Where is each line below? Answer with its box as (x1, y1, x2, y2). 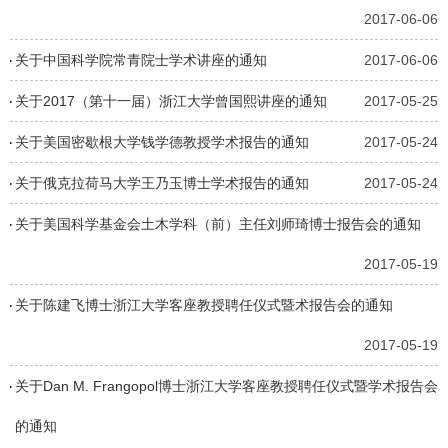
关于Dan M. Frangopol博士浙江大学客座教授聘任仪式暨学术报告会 (15, 378, 438, 395)
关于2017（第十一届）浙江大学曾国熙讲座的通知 (15, 93, 327, 110)
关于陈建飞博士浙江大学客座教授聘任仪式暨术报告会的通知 (15, 297, 393, 314)
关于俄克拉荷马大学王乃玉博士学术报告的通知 (15, 175, 309, 192)
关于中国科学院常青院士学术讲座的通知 (15, 52, 267, 69)
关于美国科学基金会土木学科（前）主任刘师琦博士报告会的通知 (15, 216, 421, 233)
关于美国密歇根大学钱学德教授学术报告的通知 (15, 134, 309, 151)
